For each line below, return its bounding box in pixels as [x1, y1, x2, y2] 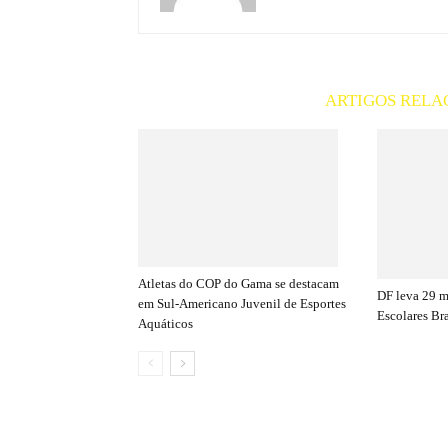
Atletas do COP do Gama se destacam [138, 275, 339, 291]
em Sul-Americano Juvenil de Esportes [138, 295, 346, 311]
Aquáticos [138, 315, 193, 331]
